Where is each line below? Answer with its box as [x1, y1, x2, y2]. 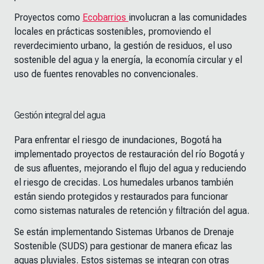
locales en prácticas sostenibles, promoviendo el [14, 26, 211, 38]
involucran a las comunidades [128, 12, 247, 24]
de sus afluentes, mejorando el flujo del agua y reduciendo [14, 163, 246, 174]
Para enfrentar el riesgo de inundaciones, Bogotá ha [14, 134, 222, 146]
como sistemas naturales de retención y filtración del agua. [14, 205, 249, 217]
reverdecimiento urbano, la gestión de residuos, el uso [14, 40, 232, 52]
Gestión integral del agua [14, 110, 105, 121]
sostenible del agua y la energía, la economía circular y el [14, 54, 242, 66]
